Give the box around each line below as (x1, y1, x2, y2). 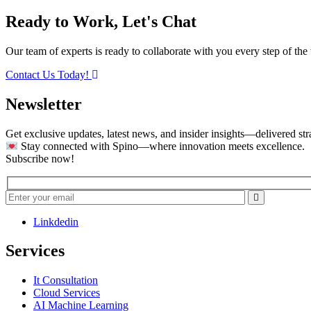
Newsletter (6, 94, 82, 113)
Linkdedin (33, 215, 78, 228)
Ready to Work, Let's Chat (6, 12, 196, 31)
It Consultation (33, 274, 98, 287)
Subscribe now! (6, 152, 74, 165)
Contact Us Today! (6, 68, 89, 81)
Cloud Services (33, 287, 100, 299)
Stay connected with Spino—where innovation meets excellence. (18, 140, 305, 152)
